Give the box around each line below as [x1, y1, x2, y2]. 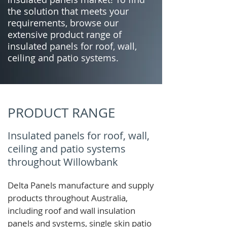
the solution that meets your [8, 5, 129, 17]
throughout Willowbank [8, 155, 118, 169]
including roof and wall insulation [8, 205, 135, 216]
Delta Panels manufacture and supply [8, 179, 154, 191]
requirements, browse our [8, 17, 119, 29]
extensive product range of [8, 28, 122, 41]
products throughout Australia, [8, 192, 128, 204]
